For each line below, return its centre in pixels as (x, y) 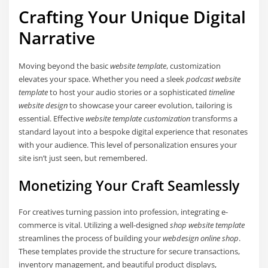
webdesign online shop (201, 238)
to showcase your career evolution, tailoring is (150, 106)
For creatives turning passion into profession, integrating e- (124, 211)
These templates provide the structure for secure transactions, (130, 251)
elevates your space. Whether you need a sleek (103, 79)
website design (43, 106)
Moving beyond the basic (65, 66)
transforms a (214, 119)
